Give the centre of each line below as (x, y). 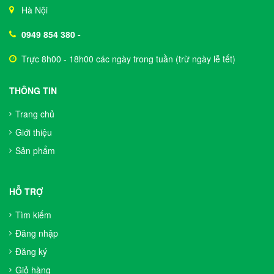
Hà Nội (35, 10)
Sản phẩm (35, 150)
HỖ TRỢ (26, 191)
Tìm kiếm (33, 215)
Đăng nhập (37, 233)
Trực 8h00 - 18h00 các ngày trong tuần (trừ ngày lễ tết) (128, 59)
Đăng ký (31, 251)
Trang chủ (35, 114)
